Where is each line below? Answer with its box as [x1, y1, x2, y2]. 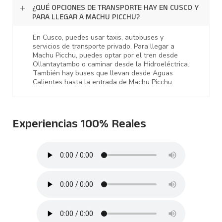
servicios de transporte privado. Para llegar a [33, 42, 174, 52]
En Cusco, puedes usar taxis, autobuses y [33, 33, 164, 43]
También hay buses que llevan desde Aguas [33, 68, 173, 78]
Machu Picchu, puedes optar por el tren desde [33, 51, 178, 60]
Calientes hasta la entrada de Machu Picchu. [33, 77, 173, 87]
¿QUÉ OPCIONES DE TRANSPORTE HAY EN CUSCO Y [32, 2, 199, 15]
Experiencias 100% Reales [12, 115, 146, 136]
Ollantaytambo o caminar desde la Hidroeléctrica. [33, 59, 189, 69]
